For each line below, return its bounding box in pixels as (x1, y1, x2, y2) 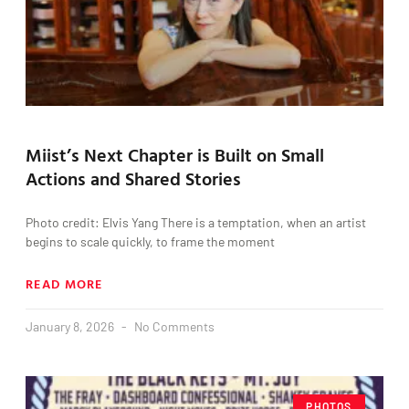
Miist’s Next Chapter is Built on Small (26, 140, 324, 168)
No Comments (131, 318, 215, 334)
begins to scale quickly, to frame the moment (26, 233, 275, 249)
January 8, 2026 (26, 318, 117, 334)
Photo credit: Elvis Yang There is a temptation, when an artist (26, 214, 366, 230)
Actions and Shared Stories (26, 163, 241, 192)
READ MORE (26, 273, 103, 293)
